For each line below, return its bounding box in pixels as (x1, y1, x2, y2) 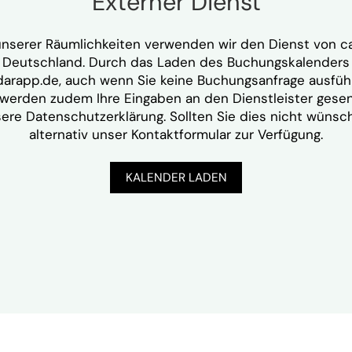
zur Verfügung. (231, 125, 323, 143)
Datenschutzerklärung (26, 107, 163, 125)
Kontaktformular (131, 125, 231, 143)
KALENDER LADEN (125, 169, 227, 185)
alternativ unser (29, 125, 131, 143)
